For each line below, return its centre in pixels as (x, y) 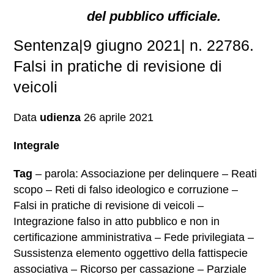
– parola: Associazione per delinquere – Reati (145, 174)
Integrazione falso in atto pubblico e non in (117, 221)
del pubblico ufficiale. (154, 16)
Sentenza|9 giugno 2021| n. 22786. (134, 45)
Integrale (37, 146)
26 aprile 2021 (117, 117)
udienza (61, 117)
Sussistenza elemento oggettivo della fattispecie (131, 253)
